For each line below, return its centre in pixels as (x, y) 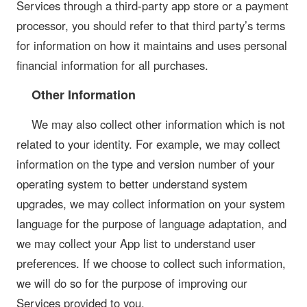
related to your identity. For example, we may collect (148, 144)
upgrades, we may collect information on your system (151, 204)
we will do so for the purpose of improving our (132, 283)
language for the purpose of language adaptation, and (151, 224)
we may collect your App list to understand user (136, 244)
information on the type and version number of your (146, 164)
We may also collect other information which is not (158, 124)
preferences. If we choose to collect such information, (151, 263)
